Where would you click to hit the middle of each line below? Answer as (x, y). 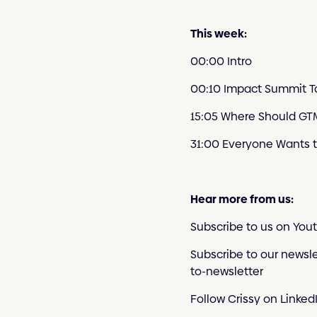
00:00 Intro (221, 62)
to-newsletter (226, 272)
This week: (218, 34)
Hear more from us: (242, 200)
